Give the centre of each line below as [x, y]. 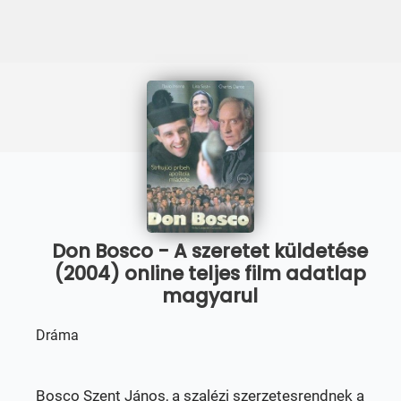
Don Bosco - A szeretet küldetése [209, 251]
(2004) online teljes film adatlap [209, 273]
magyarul [209, 295]
